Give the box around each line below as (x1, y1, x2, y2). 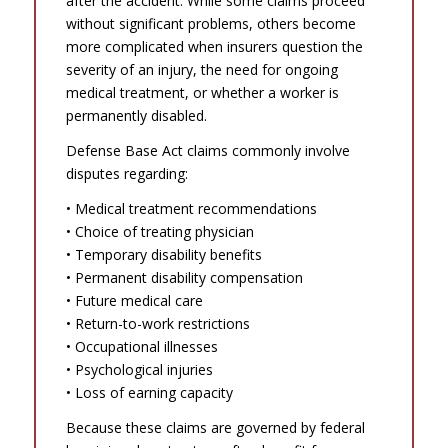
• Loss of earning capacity (65, 383, 233, 403)
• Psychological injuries (65, 360, 213, 380)
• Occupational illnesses (65, 337, 218, 357)
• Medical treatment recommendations (65, 199, 317, 219)
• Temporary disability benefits (65, 245, 262, 265)
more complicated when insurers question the (65, 37, 363, 57)
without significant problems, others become (65, 14, 356, 34)
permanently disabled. (65, 106, 207, 126)
